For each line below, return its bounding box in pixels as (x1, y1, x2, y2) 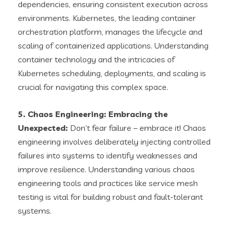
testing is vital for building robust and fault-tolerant (18, 192, 203, 202)
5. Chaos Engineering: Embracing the (18, 109, 168, 119)
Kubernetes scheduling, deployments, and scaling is (18, 68, 206, 78)
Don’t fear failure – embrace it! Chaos (68, 123, 206, 133)
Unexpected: (18, 123, 68, 133)
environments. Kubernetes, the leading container (18, 13, 196, 23)
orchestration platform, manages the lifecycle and (18, 27, 202, 37)
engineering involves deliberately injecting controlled (18, 136, 211, 147)
